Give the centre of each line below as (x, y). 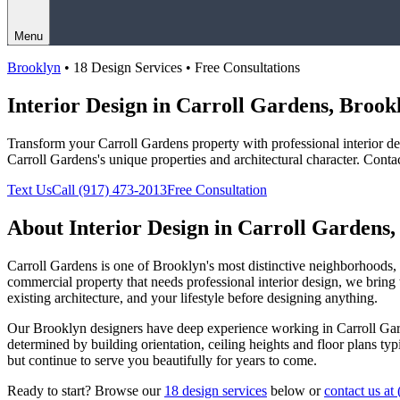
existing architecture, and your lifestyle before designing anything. (192, 297)
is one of (125, 265)
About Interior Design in (122, 227)
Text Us (29, 189)
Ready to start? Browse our (86, 390)
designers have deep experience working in (212, 328)
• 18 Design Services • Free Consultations (182, 67)
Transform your (53, 143)
